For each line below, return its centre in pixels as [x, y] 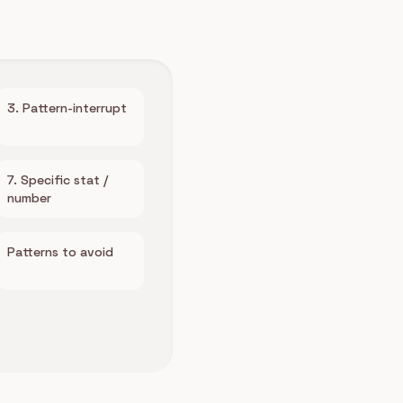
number [29, 198]
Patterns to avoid [60, 252]
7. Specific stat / [58, 180]
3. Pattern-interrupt [67, 108]
